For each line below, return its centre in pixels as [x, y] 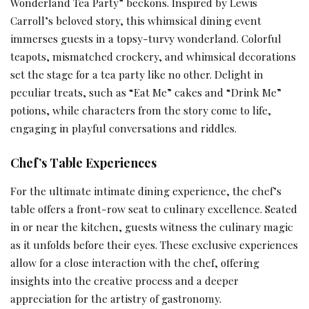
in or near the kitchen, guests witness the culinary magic [152, 226]
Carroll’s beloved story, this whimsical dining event [136, 20]
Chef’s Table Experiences [83, 163]
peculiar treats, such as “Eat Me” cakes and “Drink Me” [146, 92]
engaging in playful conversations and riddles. [123, 128]
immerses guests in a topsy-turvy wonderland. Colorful [146, 38]
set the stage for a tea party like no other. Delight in [137, 74]
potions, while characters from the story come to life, [141, 110]
